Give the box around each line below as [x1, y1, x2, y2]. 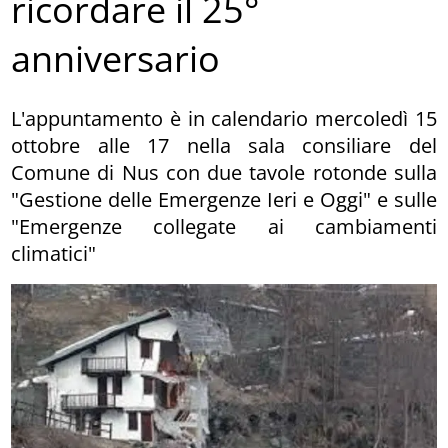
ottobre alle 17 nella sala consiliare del [11, 131, 437, 159]
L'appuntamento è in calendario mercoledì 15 [11, 104, 437, 132]
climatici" [11, 239, 97, 267]
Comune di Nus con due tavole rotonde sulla [11, 158, 437, 186]
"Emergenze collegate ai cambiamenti [11, 212, 437, 240]
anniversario [11, 34, 221, 84]
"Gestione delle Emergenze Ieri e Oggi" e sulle [11, 185, 437, 213]
